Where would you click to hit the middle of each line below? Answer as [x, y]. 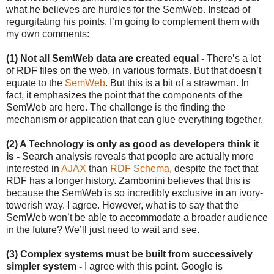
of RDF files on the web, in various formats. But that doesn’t [134, 70]
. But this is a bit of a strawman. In [177, 83]
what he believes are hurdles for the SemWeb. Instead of [128, 9]
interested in [34, 168]
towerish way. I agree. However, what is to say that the [122, 205]
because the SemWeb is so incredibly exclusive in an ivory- [135, 193]
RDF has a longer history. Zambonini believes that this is [128, 180]
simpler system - [45, 266]
